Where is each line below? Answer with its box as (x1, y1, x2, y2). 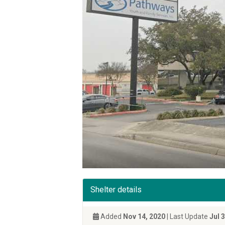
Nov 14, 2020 (123, 212, 165, 220)
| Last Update (165, 212, 209, 220)
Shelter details (90, 185, 142, 194)
